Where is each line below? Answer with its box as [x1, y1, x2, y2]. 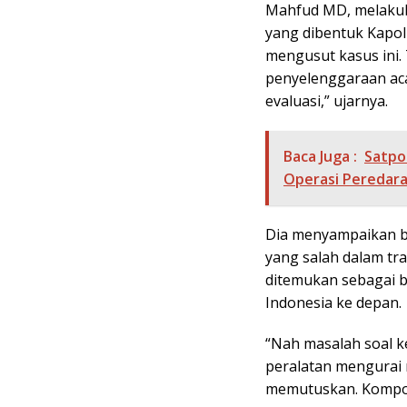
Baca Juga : [283, 146, 357, 167]
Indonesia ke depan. [265, 293, 402, 313]
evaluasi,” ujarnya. [265, 91, 388, 112]
